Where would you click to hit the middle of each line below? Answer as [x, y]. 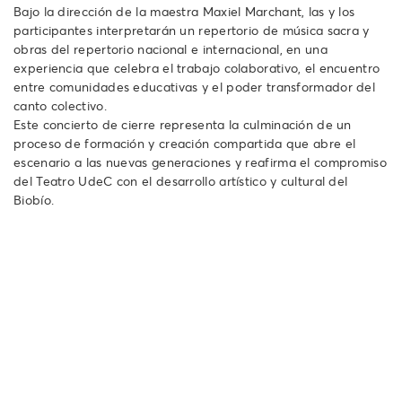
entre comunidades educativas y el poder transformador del [195, 87]
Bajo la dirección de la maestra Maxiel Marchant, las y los [184, 11]
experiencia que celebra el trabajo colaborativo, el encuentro [197, 68]
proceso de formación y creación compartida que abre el [185, 143]
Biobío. [34, 200]
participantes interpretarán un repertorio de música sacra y [192, 30]
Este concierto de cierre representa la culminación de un [183, 124]
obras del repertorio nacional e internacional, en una [170, 49]
